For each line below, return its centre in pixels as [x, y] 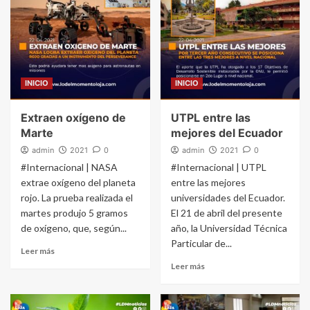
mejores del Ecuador [227, 133]
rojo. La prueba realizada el [77, 198]
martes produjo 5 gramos [74, 213]
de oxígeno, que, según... [74, 228]
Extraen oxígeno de [73, 118]
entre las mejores [208, 183]
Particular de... [201, 244]
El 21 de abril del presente [226, 213]
